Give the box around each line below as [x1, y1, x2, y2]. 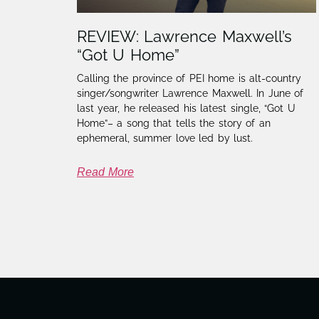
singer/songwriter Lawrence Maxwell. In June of [76, 88, 304, 100]
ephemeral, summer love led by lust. [76, 132, 253, 145]
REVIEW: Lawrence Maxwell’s [76, 27, 292, 46]
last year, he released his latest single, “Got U [76, 103, 296, 115]
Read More [76, 166, 135, 179]
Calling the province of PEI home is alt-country [76, 73, 302, 85]
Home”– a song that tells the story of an [76, 117, 271, 130]
